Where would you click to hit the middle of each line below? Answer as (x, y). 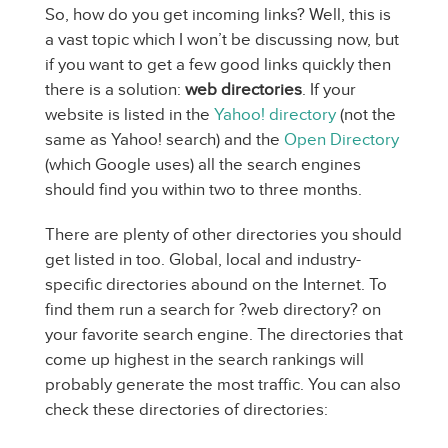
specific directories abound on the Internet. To (216, 284)
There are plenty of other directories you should (223, 234)
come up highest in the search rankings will (204, 359)
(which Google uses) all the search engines (203, 164)
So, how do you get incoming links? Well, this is (218, 14)
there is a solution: (115, 89)
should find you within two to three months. (203, 189)
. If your (329, 89)
